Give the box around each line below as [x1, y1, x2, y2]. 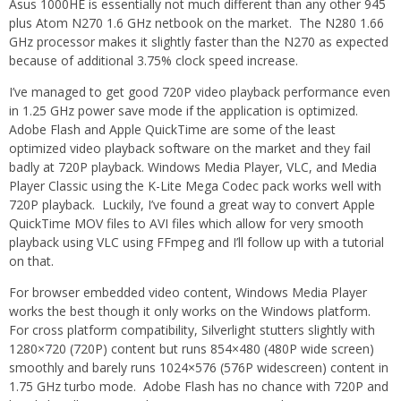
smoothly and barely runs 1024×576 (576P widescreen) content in [9, 359, 388, 377]
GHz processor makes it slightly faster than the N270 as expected [9, 33, 388, 51]
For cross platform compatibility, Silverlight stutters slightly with [9, 321, 375, 339]
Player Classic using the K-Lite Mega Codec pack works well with [9, 177, 381, 195]
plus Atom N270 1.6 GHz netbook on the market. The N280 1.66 [9, 14, 384, 32]
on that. [9, 252, 54, 270]
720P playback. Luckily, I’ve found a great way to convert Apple [9, 196, 375, 214]
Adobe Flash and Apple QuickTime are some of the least [9, 121, 336, 139]
